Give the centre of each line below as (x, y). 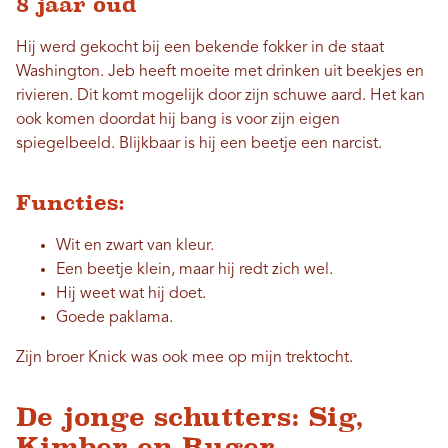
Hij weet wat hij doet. (131, 293)
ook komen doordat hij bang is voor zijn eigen (178, 119)
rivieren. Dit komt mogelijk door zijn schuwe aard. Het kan (220, 95)
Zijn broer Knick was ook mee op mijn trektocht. (184, 357)
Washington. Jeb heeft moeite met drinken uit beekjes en (220, 71)
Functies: (70, 202)
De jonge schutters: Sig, (190, 416)
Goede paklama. (114, 317)
